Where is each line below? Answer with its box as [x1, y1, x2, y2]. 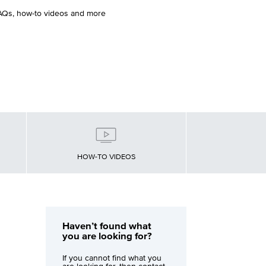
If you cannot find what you [62, 254, 162, 263]
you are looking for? [62, 232, 153, 242]
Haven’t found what [62, 221, 152, 232]
